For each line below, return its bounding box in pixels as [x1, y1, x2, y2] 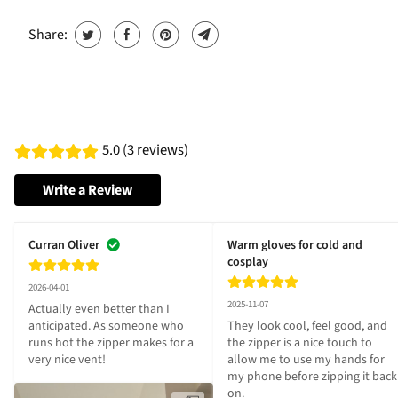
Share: [28, 25, 68, 45]
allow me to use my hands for [227, 351, 385, 370]
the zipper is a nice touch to [227, 334, 372, 353]
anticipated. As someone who [28, 317, 184, 336]
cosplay [227, 253, 268, 272]
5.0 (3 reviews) [102, 139, 188, 162]
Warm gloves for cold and [227, 236, 362, 255]
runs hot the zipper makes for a [28, 334, 194, 353]
